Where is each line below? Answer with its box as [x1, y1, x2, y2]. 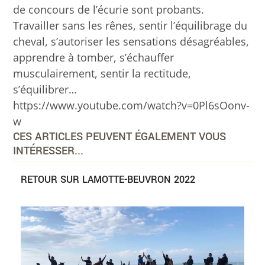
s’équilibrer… [13, 82, 77, 96]
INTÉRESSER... [13, 143, 84, 159]
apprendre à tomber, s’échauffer [13, 50, 174, 64]
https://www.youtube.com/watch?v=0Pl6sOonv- [13, 98, 250, 112]
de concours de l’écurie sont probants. [13, 2, 205, 17]
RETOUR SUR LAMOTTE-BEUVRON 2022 [20, 172, 195, 186]
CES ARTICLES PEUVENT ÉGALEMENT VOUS [13, 128, 227, 144]
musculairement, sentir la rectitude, [13, 66, 192, 80]
